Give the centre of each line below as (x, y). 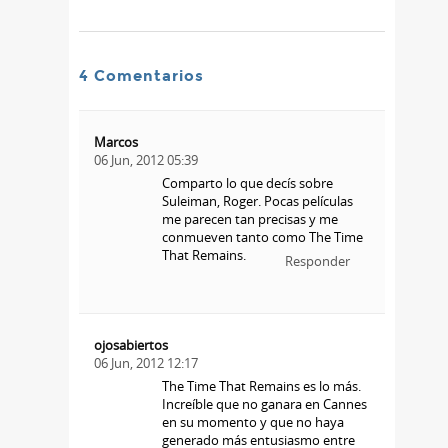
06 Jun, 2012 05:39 (146, 159)
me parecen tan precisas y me (249, 218)
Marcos (116, 141)
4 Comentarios (141, 75)
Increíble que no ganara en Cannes (264, 403)
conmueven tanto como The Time (262, 236)
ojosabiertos (131, 344)
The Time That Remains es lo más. (261, 385)
